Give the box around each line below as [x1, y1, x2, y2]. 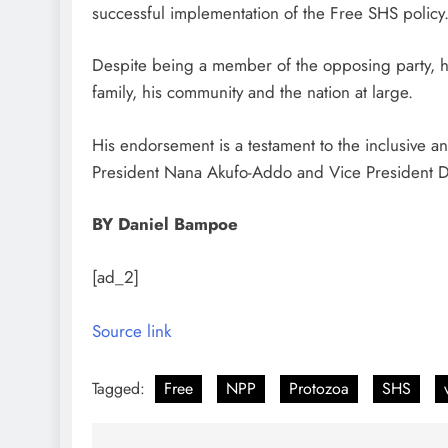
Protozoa [289, 377, 349, 401]
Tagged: [92, 377, 150, 401]
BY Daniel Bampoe [92, 212, 238, 237]
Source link [92, 318, 171, 343]
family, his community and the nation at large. [92, 80, 413, 105]
